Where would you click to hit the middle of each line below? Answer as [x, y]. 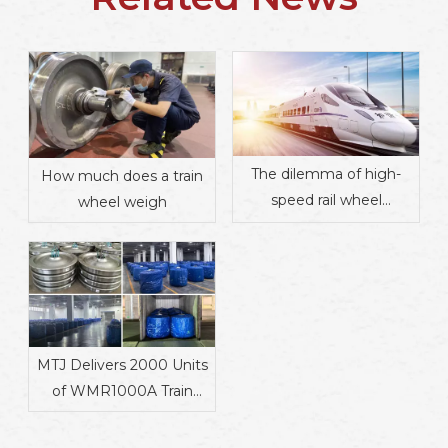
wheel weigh [122, 201]
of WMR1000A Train [122, 391]
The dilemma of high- [326, 174]
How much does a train [122, 175]
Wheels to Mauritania [122, 417]
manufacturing [326, 226]
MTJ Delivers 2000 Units [122, 365]
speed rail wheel [326, 200]
